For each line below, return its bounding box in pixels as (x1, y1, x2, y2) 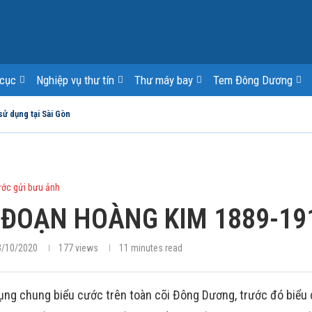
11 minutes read (118, 242, 182, 253)
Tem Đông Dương (213, 73, 292, 87)
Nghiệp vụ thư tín (36, 73, 114, 87)
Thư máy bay (134, 73, 193, 87)
